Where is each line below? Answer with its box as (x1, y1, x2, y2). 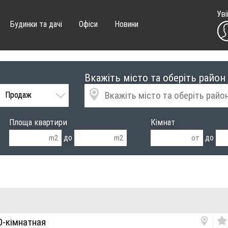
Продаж (5, 90, 32, 100)
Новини (114, 19, 138, 29)
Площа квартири (9, 118, 68, 128)
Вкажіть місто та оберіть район (84, 71, 225, 84)
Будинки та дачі (10, 19, 62, 29)
